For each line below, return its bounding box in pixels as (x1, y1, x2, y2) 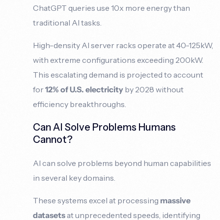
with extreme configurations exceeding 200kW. (33, 55, 204, 65)
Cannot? (33, 133, 73, 145)
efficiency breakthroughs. (33, 99, 127, 109)
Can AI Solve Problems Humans (33, 121, 176, 133)
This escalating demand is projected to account (33, 69, 204, 80)
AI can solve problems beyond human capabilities (33, 158, 212, 168)
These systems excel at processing (33, 195, 161, 205)
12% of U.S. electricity (45, 84, 124, 94)
